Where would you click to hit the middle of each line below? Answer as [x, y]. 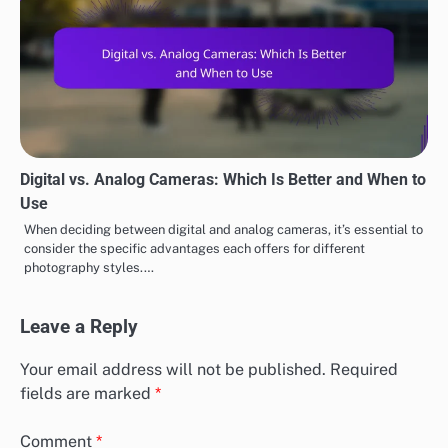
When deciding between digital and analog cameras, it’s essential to [223, 230]
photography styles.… [89, 268]
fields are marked [87, 393]
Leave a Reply [79, 327]
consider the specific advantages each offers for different [194, 249]
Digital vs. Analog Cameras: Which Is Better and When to [223, 180]
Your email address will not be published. [173, 369]
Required [364, 369]
